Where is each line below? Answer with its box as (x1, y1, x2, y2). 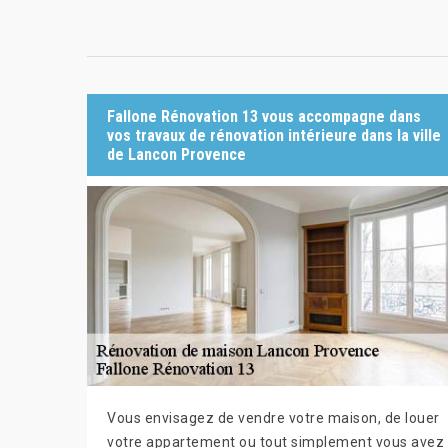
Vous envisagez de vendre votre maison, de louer (107, 410, 440, 426)
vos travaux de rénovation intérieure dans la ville (107, 125, 441, 145)
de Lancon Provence (107, 144, 246, 164)
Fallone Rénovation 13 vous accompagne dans (107, 106, 421, 126)
